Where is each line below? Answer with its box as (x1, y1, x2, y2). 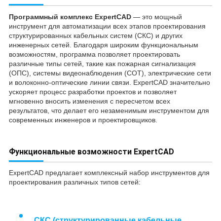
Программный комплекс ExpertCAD (9, 12, 131, 21)
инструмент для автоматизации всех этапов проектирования (9, 22, 206, 30)
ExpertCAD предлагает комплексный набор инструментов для (9, 169, 210, 177)
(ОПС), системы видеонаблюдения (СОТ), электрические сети (9, 69, 211, 77)
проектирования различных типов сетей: (9, 178, 141, 186)
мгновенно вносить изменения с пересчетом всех (9, 97, 170, 105)
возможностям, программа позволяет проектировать (9, 50, 180, 58)
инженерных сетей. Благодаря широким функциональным (9, 40, 198, 49)
